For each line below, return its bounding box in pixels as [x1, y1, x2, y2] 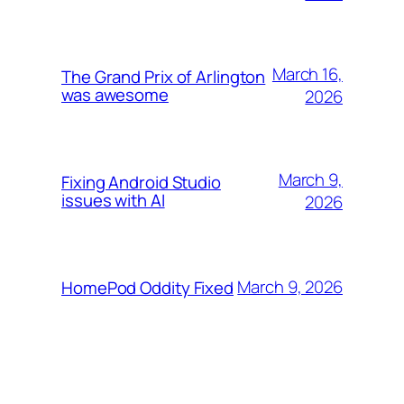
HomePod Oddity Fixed [61, 275, 234, 299]
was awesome [61, 82, 169, 106]
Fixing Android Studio [61, 170, 221, 194]
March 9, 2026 [237, 275, 343, 299]
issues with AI [61, 188, 165, 212]
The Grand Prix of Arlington [61, 64, 266, 88]
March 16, [271, 61, 343, 86]
